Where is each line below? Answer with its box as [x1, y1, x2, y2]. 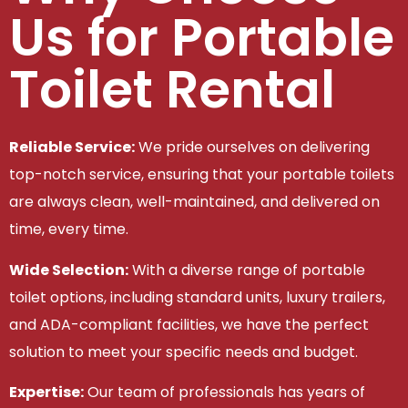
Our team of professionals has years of [84, 382, 365, 403]
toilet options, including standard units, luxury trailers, [9, 286, 385, 308]
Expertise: [9, 382, 84, 403]
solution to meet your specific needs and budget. [9, 341, 358, 362]
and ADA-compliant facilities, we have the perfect [9, 313, 369, 335]
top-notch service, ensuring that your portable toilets [9, 164, 394, 186]
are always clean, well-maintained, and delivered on [9, 191, 380, 213]
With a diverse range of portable [128, 259, 365, 280]
